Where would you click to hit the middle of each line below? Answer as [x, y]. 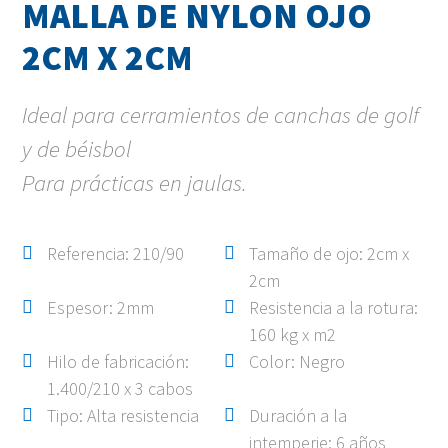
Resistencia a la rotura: [333, 308]
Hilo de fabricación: [118, 362]
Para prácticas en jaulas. [135, 183]
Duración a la [298, 416]
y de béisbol [77, 149]
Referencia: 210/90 [116, 254]
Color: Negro [297, 362]
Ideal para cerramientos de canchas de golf [221, 115]
